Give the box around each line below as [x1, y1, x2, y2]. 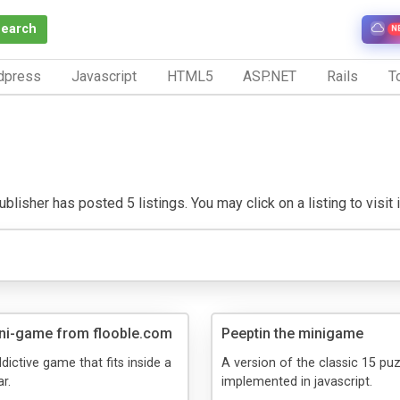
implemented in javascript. [221, 373, 372, 389]
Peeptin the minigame [221, 324, 363, 342]
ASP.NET [243, 67, 297, 85]
